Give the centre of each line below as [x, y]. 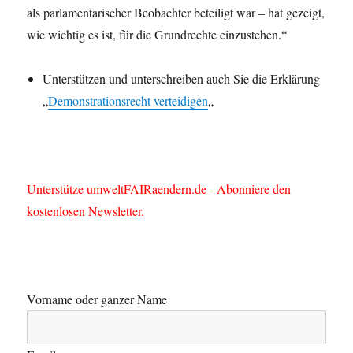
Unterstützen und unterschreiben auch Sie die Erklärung [182, 79]
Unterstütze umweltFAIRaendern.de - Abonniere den [159, 189]
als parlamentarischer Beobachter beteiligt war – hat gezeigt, [176, 13]
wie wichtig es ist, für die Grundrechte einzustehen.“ [157, 35]
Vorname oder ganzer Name [97, 299]
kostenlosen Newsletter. [86, 211]
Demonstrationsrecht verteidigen [128, 101]
